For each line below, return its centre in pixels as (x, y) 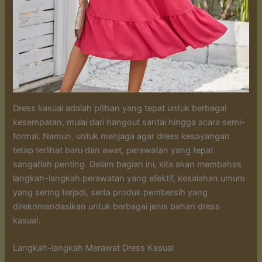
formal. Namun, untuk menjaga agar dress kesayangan (122, 136)
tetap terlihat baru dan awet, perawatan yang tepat (113, 150)
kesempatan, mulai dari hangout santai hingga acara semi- (129, 122)
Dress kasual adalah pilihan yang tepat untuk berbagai (120, 108)
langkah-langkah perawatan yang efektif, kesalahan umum (129, 178)
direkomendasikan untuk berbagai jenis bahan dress (117, 206)
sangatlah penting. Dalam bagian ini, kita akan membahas (127, 164)
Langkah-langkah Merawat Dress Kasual (94, 248)
